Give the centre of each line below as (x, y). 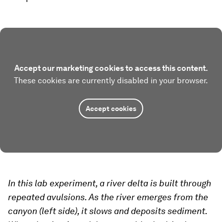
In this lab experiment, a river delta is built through (110, 183)
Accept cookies (111, 109)
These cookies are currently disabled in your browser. (111, 81)
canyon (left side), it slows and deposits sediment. (108, 211)
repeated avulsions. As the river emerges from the (108, 197)
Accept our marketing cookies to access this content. (111, 68)
